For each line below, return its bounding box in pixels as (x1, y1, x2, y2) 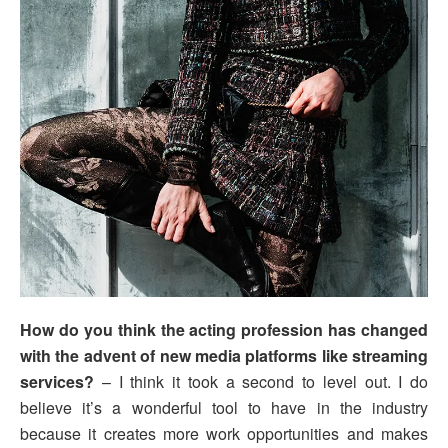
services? (20, 370, 94, 394)
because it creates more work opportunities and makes (20, 422, 428, 446)
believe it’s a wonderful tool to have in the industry (20, 396, 428, 420)
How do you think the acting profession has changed (20, 318, 428, 342)
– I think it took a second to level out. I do (94, 370, 428, 394)
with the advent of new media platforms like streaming (20, 344, 428, 368)
